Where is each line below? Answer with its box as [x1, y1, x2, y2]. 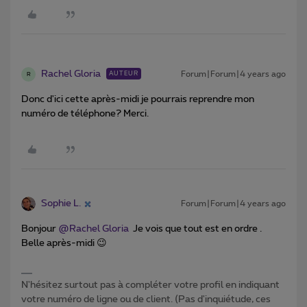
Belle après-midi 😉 [21, 238, 107, 249]
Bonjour [21, 224, 58, 234]
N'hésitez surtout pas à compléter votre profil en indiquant [21, 280, 280, 291]
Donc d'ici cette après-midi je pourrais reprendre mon [21, 95, 254, 105]
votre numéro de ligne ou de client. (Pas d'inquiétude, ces [21, 295, 271, 305]
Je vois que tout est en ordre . [129, 224, 262, 234]
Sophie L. [41, 199, 81, 209]
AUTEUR [109, 71, 138, 77]
